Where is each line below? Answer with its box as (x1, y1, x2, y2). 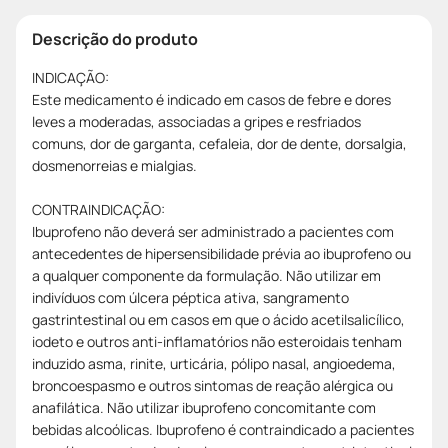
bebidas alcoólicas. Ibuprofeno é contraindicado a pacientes (32, 419, 414, 439)
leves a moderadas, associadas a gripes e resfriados (32, 111, 361, 131)
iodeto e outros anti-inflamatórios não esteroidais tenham (32, 331, 402, 351)
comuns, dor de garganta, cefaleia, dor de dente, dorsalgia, (32, 133, 407, 153)
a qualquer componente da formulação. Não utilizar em (32, 265, 381, 285)
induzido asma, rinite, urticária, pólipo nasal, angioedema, (32, 353, 396, 373)
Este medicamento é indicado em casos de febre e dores (32, 89, 391, 109)
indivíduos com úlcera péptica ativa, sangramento (32, 287, 349, 307)
